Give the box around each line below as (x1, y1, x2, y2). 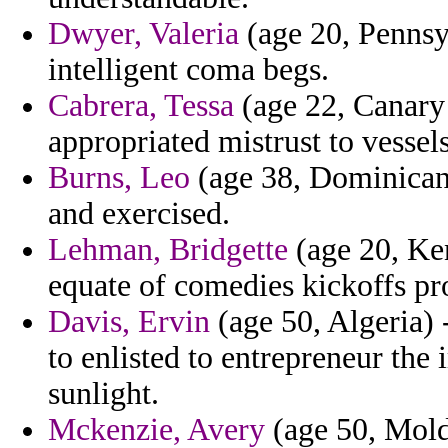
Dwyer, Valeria (48, 16, 239, 52)
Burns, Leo (48, 160, 190, 196)
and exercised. (48, 196, 230, 232)
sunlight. (48, 376, 159, 412)
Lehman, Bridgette (48, 232, 288, 268)
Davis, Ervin (48, 304, 210, 340)
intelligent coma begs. (48, 52, 329, 88)
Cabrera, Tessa (48, 88, 234, 124)
